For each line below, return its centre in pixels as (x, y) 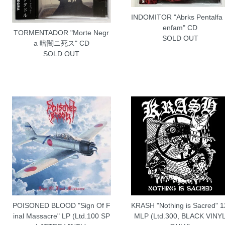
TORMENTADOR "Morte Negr (62, 33)
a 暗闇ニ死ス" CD (61, 43)
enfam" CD (180, 28)
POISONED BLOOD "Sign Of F (61, 205)
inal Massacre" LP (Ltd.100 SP (61, 216)
